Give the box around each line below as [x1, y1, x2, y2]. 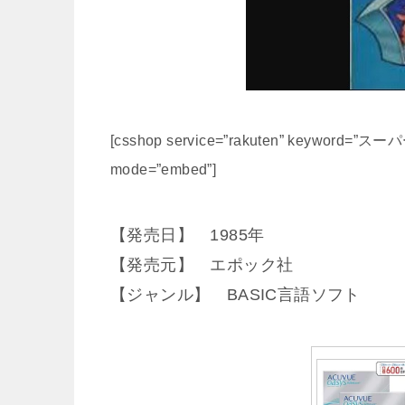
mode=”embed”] [110, 161, 217, 177]
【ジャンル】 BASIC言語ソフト [110, 285, 361, 304]
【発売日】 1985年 [110, 225, 265, 244]
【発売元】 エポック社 [110, 255, 294, 274]
